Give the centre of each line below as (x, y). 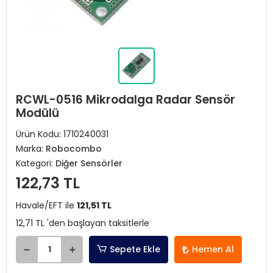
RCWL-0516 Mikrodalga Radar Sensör (126, 100)
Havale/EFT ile (46, 205)
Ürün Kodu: (40, 134)
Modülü (37, 113)
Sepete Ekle (135, 249)
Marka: (31, 149)
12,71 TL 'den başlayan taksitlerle (83, 223)
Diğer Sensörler (89, 163)
